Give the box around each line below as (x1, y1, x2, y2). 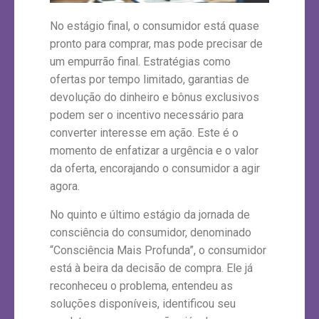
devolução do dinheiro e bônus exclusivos (50, 90, 259, 105)
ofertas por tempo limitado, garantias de (50, 73, 249, 87)
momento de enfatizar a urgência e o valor (50, 144, 258, 158)
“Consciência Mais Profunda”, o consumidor (50, 243, 266, 257)
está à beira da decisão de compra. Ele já (50, 261, 253, 275)
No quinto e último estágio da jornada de (50, 207, 250, 221)
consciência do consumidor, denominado (50, 225, 251, 239)
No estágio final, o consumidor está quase (50, 19, 259, 33)
